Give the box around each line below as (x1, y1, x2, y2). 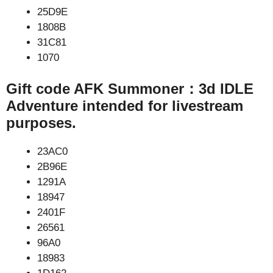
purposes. (6, 115, 76, 131)
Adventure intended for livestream (6, 97, 243, 114)
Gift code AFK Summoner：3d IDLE (6, 80, 253, 97)
